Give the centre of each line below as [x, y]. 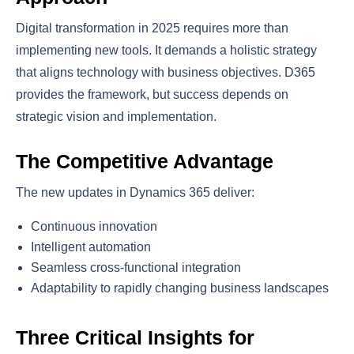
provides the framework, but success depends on [152, 95]
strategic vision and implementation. [116, 117]
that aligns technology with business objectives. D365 [166, 73]
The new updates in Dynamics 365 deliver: [135, 193]
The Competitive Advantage [145, 162]
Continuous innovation [94, 227]
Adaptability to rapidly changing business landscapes [180, 288]
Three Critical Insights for [135, 338]
